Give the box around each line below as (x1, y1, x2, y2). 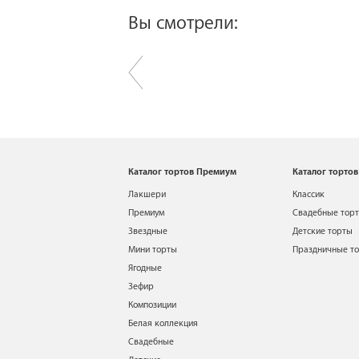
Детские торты (292, 226, 353, 237)
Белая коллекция (128, 318, 198, 329)
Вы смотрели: (128, 13, 238, 34)
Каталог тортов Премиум (128, 167, 236, 178)
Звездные (128, 226, 167, 237)
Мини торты (128, 244, 177, 256)
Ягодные (128, 263, 162, 274)
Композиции (128, 300, 176, 311)
